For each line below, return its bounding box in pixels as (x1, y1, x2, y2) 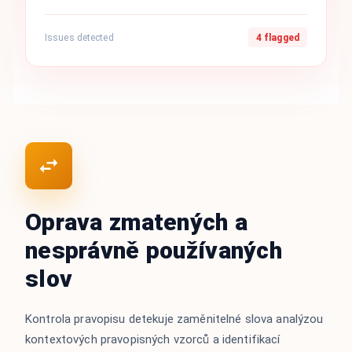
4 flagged (255, 31, 299, 43)
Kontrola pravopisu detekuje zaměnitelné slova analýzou (25, 311, 324, 326)
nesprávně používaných (25, 236, 282, 264)
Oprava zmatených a (25, 207, 248, 236)
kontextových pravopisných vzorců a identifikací (25, 332, 280, 346)
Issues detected (45, 31, 114, 43)
